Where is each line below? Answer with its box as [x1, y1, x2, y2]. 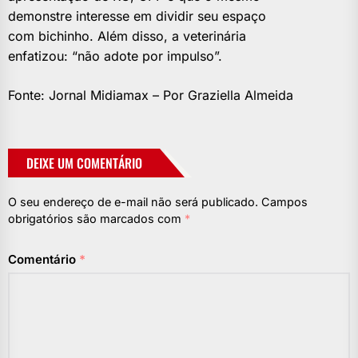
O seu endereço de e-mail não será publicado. [8, 194, 258, 209]
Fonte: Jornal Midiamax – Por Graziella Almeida [8, 86, 293, 103]
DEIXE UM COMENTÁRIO [26, 153, 142, 173]
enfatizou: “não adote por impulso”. [8, 47, 222, 64]
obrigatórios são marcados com [8, 211, 185, 225]
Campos [261, 194, 308, 209]
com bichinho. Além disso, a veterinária [8, 27, 246, 44]
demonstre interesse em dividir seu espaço [8, 7, 266, 24]
